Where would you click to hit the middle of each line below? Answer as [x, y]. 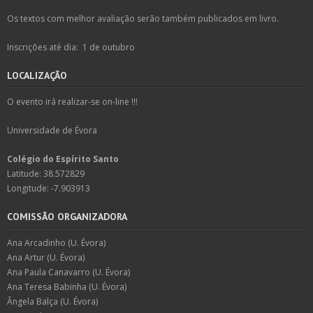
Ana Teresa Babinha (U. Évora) [67, 286]
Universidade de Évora [52, 130]
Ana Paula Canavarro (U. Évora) [68, 272]
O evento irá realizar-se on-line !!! [72, 101]
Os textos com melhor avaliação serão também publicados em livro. [143, 18]
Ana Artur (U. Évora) [46, 257]
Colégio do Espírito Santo [63, 159]
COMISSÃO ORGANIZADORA [67, 216]
